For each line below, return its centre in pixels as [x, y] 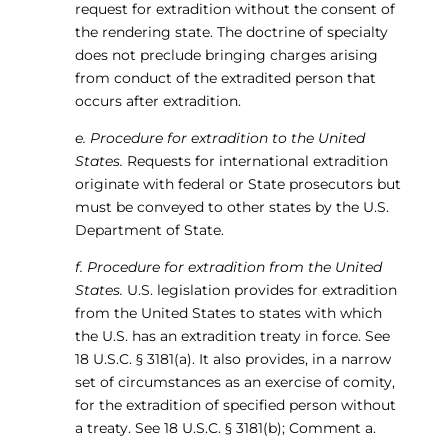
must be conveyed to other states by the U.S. [231, 207]
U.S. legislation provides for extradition [259, 290]
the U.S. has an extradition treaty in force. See [232, 336]
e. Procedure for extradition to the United [219, 138]
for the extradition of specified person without [235, 405]
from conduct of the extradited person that [225, 78]
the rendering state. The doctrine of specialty [231, 32]
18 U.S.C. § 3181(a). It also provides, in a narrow [232, 359]
